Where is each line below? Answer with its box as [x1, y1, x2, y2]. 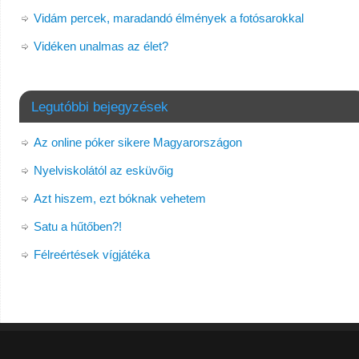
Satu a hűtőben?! [33, 220, 122, 234]
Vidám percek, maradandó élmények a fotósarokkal [33, 11, 304, 26]
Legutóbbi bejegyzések [30, 99, 168, 115]
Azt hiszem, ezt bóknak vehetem [33, 192, 206, 206]
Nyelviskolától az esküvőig [33, 163, 173, 178]
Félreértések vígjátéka [33, 248, 150, 262]
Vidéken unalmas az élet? [33, 39, 168, 54]
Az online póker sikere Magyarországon [33, 135, 242, 150]
